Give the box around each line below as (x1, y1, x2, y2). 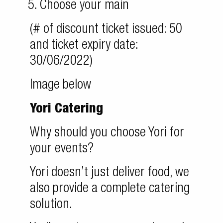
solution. (30, 199, 72, 212)
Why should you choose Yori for (30, 127, 184, 140)
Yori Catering (30, 103, 103, 116)
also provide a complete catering (30, 183, 190, 196)
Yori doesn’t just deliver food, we (30, 167, 189, 180)
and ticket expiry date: (30, 39, 138, 53)
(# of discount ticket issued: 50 (30, 23, 182, 37)
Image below (30, 79, 91, 93)
